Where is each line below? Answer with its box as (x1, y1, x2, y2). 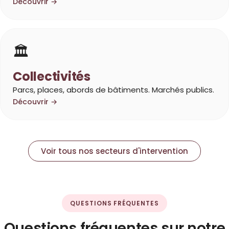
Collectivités (13, 68, 90, 85)
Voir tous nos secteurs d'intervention (41, 146, 188, 157)
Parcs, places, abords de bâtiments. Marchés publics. (13, 84, 214, 96)
